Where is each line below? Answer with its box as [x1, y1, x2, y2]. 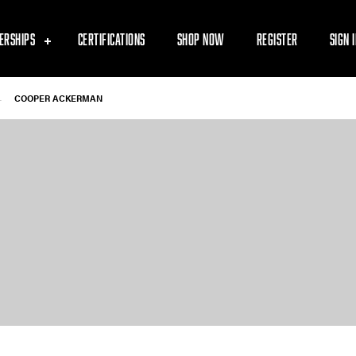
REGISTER [256, 29, 298, 48]
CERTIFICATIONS [77, 29, 145, 48]
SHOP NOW [176, 29, 225, 48]
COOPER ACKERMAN [14, 92, 103, 105]
